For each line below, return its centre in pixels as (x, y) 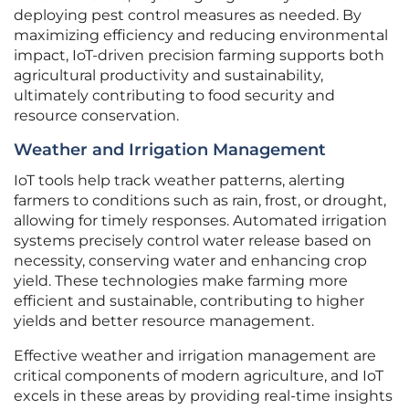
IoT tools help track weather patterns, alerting (179, 181)
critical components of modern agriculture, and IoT (199, 376)
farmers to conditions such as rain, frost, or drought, (200, 201)
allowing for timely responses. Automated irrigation (200, 221)
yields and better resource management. (164, 321)
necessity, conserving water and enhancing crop (190, 261)
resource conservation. (96, 116)
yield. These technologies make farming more (181, 281)
